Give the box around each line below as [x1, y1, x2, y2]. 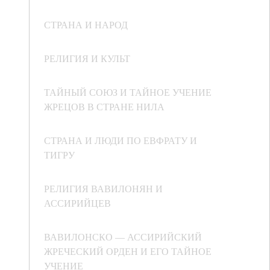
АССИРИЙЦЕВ [44, 196, 111, 210]
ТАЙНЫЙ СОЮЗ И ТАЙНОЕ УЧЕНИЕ [44, 86, 212, 99]
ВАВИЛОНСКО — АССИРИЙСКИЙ [44, 230, 202, 243]
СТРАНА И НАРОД [44, 18, 128, 31]
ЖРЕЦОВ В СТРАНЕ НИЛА [44, 100, 165, 113]
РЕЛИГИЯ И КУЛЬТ [44, 52, 130, 65]
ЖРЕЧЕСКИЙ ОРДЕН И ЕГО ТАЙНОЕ [44, 245, 212, 258]
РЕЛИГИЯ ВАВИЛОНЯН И [44, 182, 163, 195]
